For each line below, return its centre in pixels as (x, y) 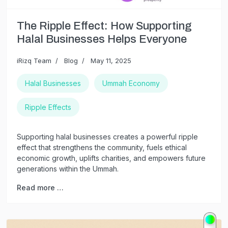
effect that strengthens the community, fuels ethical (102, 148)
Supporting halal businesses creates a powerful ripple (107, 137)
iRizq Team (34, 61)
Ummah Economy (131, 83)
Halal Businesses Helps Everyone (102, 39)
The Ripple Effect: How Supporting (104, 26)
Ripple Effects (48, 107)
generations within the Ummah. (68, 169)
